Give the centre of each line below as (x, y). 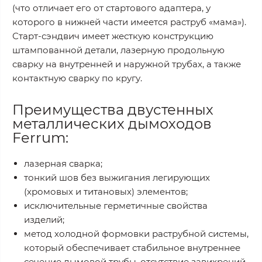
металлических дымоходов (112, 123)
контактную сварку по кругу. (78, 78)
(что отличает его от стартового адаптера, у (111, 8)
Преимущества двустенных (113, 109)
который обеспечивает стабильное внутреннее (132, 247)
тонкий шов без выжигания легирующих (117, 177)
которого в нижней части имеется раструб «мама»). (129, 22)
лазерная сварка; (63, 163)
